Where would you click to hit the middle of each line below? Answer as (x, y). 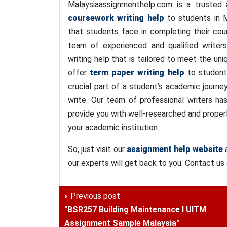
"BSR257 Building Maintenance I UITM (135, 210)
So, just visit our (97, 149)
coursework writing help (116, 18)
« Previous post (92, 196)
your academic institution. (113, 127)
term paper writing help (137, 73)
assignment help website (175, 149)
